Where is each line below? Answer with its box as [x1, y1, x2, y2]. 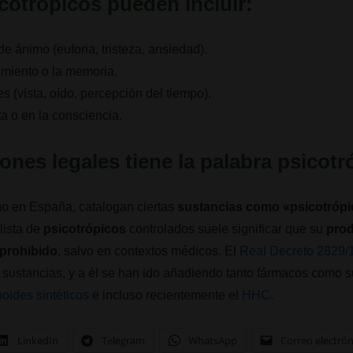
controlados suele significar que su [126, 222, 327, 236]
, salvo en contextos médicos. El [58, 244, 240, 258]
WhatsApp [188, 333, 238, 347]
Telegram [102, 333, 146, 347]
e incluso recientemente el [89, 288, 243, 302]
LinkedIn [17, 333, 59, 347]
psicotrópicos [43, 222, 127, 236]
